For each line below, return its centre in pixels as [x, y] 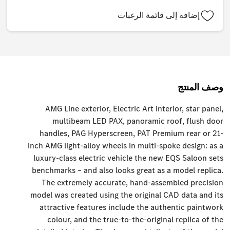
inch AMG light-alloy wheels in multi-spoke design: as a [125, 146]
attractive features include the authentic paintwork [131, 207]
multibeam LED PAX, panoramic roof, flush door [138, 121]
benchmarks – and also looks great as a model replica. [127, 170]
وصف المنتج [200, 88]
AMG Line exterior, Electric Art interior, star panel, [134, 109]
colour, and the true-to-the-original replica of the [135, 220]
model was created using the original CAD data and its [127, 195]
